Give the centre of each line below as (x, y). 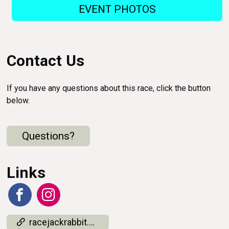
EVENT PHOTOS (117, 9)
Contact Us (46, 61)
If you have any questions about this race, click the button (109, 88)
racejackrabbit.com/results (59, 222)
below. (18, 101)
